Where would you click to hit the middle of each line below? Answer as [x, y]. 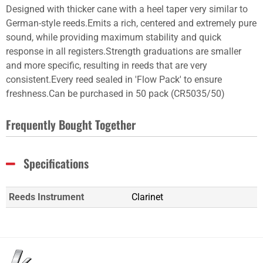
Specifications [56, 163]
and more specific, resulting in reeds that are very [107, 65]
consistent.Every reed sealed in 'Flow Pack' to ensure [114, 80]
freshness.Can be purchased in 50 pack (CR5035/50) [115, 94]
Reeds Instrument [46, 197]
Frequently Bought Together [71, 124]
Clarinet [147, 197]
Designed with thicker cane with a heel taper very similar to [127, 9]
